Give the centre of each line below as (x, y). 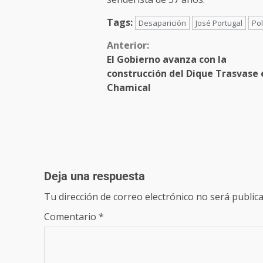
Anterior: (128, 45)
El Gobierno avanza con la (166, 60)
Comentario (71, 216)
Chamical (129, 88)
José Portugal (219, 23)
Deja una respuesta (95, 176)
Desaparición (162, 23)
